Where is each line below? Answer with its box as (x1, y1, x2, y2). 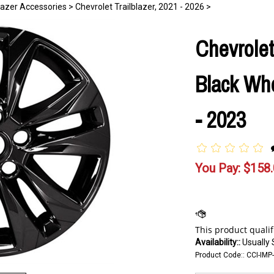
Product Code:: (195, 251, 245, 259)
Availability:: (195, 237, 240, 247)
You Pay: (195, 161, 240, 176)
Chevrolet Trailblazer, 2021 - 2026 (75, 2, 204, 12)
